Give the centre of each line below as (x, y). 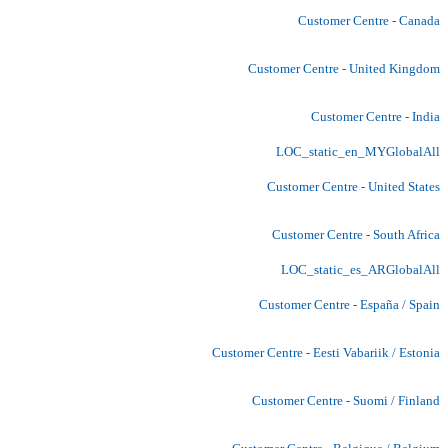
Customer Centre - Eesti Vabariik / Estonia (326, 352)
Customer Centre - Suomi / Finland (346, 400)
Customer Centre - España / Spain (349, 304)
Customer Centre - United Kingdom (344, 68)
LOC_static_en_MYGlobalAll (358, 151)
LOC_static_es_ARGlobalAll (360, 269)
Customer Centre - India (375, 116)
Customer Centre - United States (353, 186)
